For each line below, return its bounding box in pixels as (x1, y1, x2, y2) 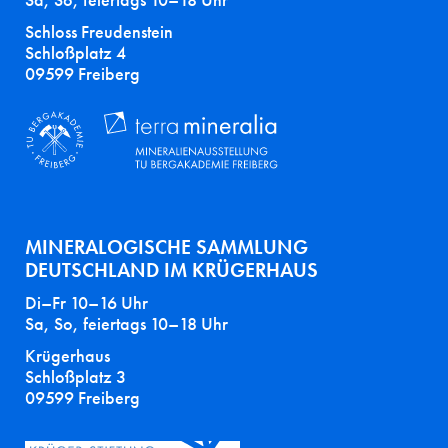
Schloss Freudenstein (25, 21, 177, 43)
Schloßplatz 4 (25, 42, 130, 64)
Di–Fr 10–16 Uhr (25, 292, 152, 314)
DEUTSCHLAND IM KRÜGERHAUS (25, 258, 318, 282)
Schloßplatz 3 (25, 366, 130, 388)
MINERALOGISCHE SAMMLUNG (25, 235, 313, 259)
